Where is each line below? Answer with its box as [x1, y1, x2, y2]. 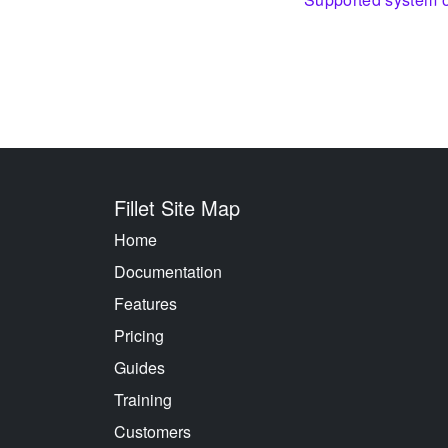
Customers [114, 420, 191, 443]
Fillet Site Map [114, 193, 240, 222]
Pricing [114, 324, 164, 347]
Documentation [114, 260, 222, 283]
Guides [114, 356, 165, 379]
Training [114, 388, 172, 411]
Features [114, 292, 177, 315]
